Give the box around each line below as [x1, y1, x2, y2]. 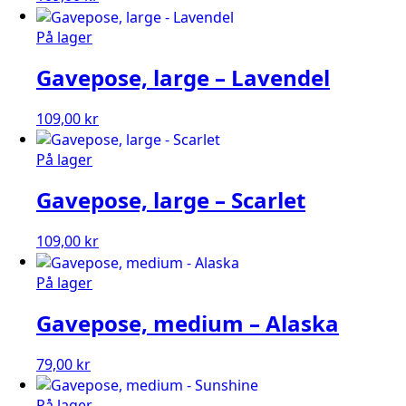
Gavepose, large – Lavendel [36, 62, 330, 92]
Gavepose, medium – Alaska [36, 307, 339, 338]
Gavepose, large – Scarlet [36, 185, 305, 216]
